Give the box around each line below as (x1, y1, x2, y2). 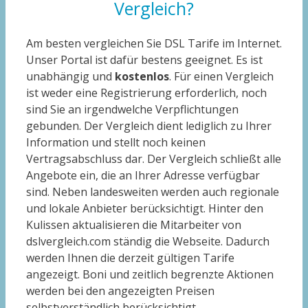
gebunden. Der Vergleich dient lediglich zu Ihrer (26, 118, 272, 134)
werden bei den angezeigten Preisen (26, 283, 214, 299)
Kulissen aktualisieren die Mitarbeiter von (26, 217, 241, 233)
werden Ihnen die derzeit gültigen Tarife (26, 250, 234, 266)
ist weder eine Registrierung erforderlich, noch (26, 85, 267, 101)
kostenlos (115, 69, 169, 85)
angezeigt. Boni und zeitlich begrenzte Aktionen (26, 267, 274, 283)
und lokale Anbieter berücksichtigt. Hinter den (26, 201, 263, 217)
